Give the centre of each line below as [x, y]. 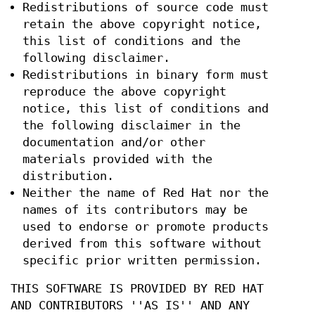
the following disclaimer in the [131, 126]
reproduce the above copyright [124, 92]
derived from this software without [142, 244]
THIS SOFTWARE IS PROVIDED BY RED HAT [137, 289]
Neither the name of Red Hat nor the [145, 193]
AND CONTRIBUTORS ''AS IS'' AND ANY [130, 306]
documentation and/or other [114, 143]
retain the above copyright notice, [142, 25]
